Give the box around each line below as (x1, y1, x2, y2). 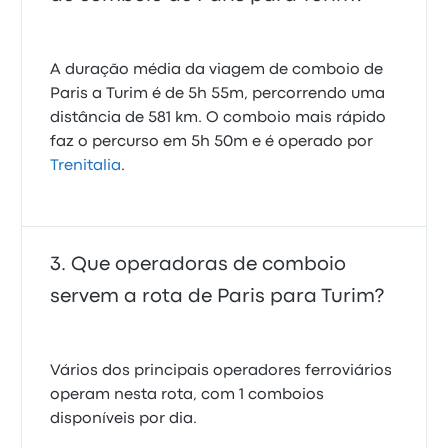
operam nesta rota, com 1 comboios (50, 388, 325, 402)
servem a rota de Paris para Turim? (50, 288, 385, 305)
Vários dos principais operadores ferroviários (50, 364, 393, 378)
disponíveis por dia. (50, 412, 198, 426)
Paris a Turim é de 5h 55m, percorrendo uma (50, 87, 386, 101)
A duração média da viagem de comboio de (50, 63, 384, 77)
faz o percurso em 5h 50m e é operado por (50, 135, 374, 149)
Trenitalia (50, 159, 122, 173)
